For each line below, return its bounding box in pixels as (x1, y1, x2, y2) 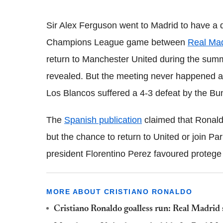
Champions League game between (46, 37, 188, 47)
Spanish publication (64, 114, 142, 125)
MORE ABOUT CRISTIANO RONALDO (46, 187, 192, 196)
